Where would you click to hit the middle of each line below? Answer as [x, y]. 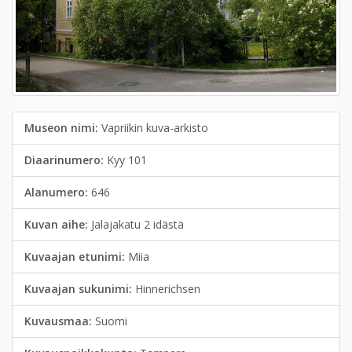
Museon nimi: [63, 128]
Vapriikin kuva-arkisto [155, 128]
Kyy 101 [127, 160]
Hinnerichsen [168, 289]
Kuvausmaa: [60, 321]
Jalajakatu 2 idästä [137, 224]
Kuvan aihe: [58, 224]
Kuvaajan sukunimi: [80, 289]
